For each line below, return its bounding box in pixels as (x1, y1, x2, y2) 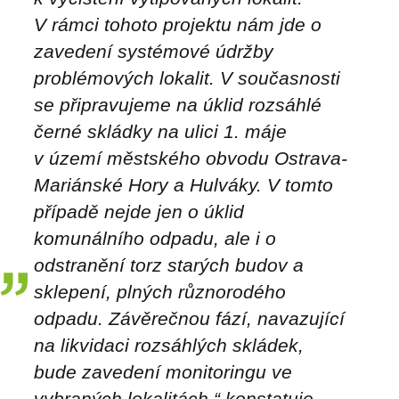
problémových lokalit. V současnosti (34, 67, 340, 88)
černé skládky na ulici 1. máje (34, 120, 287, 142)
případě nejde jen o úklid (34, 200, 244, 222)
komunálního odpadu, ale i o (34, 227, 276, 248)
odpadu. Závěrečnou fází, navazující (34, 307, 345, 329)
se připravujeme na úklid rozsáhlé (34, 94, 322, 115)
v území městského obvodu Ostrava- (34, 147, 347, 168)
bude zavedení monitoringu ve (34, 361, 292, 382)
